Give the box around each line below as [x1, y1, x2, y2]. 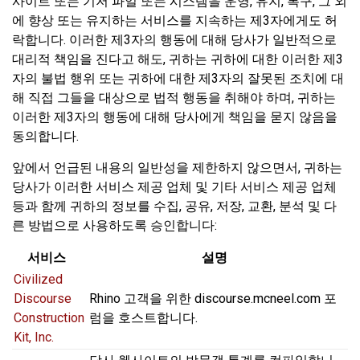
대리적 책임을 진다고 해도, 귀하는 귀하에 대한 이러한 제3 [12, 51, 343, 67]
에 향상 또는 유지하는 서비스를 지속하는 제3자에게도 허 [12, 13, 337, 29]
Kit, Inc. [14, 329, 54, 346]
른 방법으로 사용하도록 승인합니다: [12, 218, 217, 234]
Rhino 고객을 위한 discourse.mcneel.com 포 [89, 291, 337, 307]
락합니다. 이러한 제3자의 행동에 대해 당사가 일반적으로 [12, 32, 337, 48]
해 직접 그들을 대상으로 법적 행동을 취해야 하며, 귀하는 [12, 90, 336, 106]
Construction [14, 310, 84, 326]
